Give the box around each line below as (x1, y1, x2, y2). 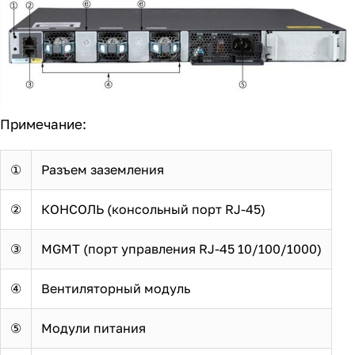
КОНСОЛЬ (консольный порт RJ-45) (41, 200, 265, 217)
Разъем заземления (41, 161, 164, 177)
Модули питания (41, 319, 146, 336)
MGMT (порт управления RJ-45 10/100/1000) (41, 240, 322, 257)
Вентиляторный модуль (41, 280, 190, 296)
